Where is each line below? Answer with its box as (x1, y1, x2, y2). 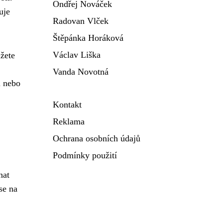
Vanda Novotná (53, 67, 109, 77)
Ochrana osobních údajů (53, 133, 140, 143)
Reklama (53, 116, 85, 126)
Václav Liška (53, 50, 101, 60)
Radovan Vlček (53, 16, 109, 26)
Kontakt (53, 100, 82, 110)
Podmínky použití (53, 150, 117, 160)
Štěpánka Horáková (53, 33, 123, 43)
